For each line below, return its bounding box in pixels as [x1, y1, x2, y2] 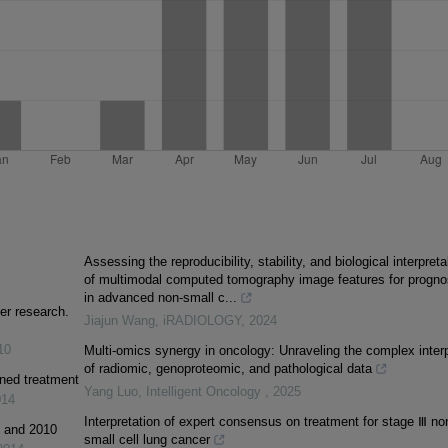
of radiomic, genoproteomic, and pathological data [83, 361, 372, 377]
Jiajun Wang [83, 313, 155, 329]
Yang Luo [83, 384, 138, 400]
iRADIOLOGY [162, 313, 241, 329]
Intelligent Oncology [145, 384, 265, 400]
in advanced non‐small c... [83, 290, 237, 306]
